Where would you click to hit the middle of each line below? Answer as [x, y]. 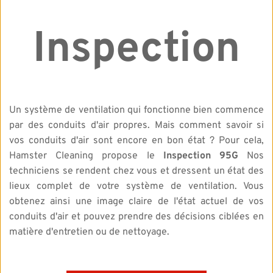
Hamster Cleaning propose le [86, 156]
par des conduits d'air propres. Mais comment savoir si [136, 126]
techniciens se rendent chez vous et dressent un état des [136, 172]
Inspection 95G [200, 156]
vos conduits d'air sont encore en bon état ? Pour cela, [136, 141]
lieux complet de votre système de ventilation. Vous [136, 187]
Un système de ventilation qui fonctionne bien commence [136, 111]
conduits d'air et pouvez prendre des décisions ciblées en [136, 217]
